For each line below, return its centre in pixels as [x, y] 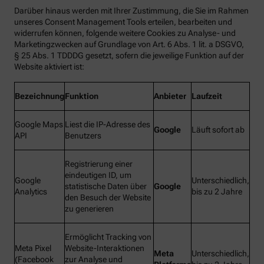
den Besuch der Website [108, 198]
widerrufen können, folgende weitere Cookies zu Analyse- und [125, 33]
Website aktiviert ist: [49, 67]
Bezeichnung [39, 96]
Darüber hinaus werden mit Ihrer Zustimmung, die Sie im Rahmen [131, 11]
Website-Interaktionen [105, 248]
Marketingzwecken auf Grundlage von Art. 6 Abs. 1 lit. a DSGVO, [129, 44]
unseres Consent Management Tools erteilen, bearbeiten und [123, 22]
